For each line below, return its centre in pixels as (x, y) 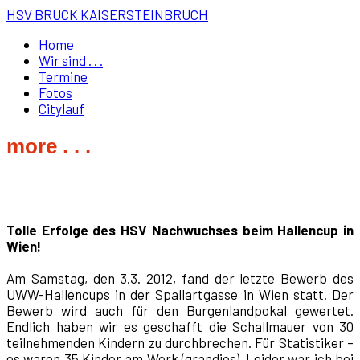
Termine (63, 76)
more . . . (49, 146)
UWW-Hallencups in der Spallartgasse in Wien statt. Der (180, 295)
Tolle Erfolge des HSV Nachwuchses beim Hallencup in (180, 230)
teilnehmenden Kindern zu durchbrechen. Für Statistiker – (180, 343)
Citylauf (61, 108)
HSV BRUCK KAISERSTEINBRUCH (107, 14)
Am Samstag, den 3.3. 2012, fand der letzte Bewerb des (180, 278)
